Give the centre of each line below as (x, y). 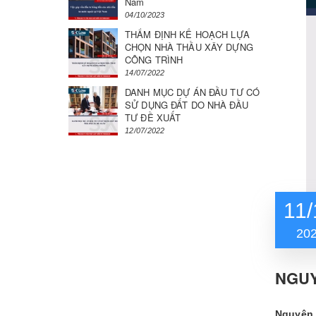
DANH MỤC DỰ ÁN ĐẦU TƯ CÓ (193, 92)
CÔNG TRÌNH (154, 60)
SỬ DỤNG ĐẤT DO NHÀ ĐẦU (187, 105)
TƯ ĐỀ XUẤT (153, 117)
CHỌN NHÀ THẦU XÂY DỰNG (189, 47)
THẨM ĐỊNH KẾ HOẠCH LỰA (187, 34)
